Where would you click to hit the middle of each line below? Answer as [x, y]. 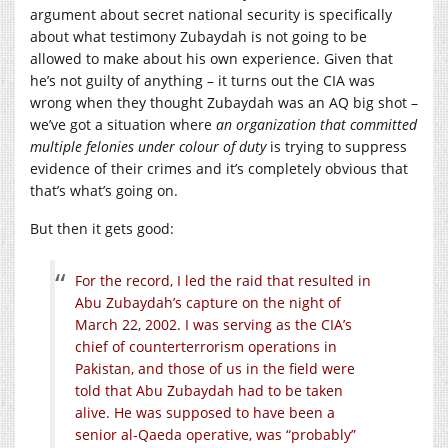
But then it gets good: [102, 228]
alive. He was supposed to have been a [205, 412]
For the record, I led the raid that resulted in [223, 280]
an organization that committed [316, 124]
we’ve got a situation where [123, 124]
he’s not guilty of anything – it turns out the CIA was [202, 80]
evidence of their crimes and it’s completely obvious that [219, 168]
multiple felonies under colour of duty [148, 146]
